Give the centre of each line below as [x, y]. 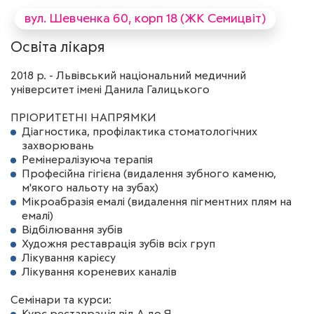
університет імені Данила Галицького [110, 90]
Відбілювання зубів [72, 230]
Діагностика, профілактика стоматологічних [139, 132]
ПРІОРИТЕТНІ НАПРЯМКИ [83, 118]
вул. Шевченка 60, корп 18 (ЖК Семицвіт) [145, 19]
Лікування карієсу [69, 258]
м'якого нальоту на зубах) [90, 188]
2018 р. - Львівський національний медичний [128, 76]
